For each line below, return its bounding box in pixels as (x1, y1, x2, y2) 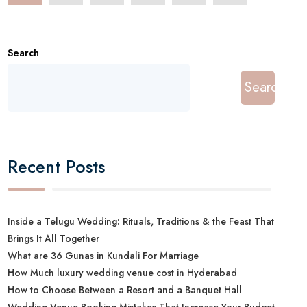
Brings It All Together (8, 231, 100, 245)
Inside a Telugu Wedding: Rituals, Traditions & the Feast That (8, 214, 275, 228)
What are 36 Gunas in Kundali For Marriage (8, 248, 199, 262)
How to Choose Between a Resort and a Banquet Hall (8, 282, 243, 297)
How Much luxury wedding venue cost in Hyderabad (8, 265, 238, 280)
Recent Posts (8, 154, 106, 180)
